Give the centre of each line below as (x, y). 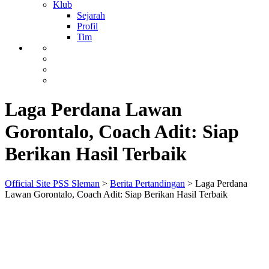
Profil (87, 26)
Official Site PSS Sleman (52, 183)
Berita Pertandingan (147, 183)
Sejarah (91, 15)
